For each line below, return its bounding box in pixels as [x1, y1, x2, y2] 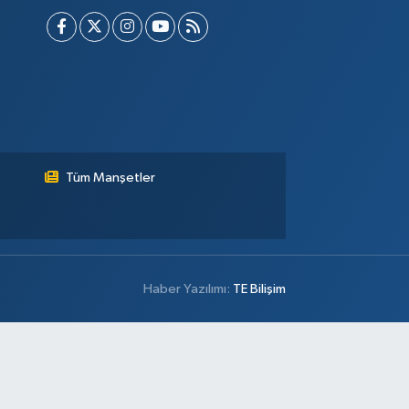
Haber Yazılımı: [143, 281, 234, 296]
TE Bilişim [233, 281, 287, 296]
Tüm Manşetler [66, 171, 156, 185]
